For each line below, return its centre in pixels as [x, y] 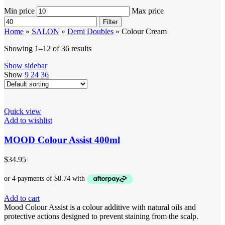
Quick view [23, 111]
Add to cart [22, 198]
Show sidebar [26, 66]
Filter [110, 22]
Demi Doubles [90, 32]
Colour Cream [144, 32]
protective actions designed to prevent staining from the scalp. [101, 216]
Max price [148, 11]
